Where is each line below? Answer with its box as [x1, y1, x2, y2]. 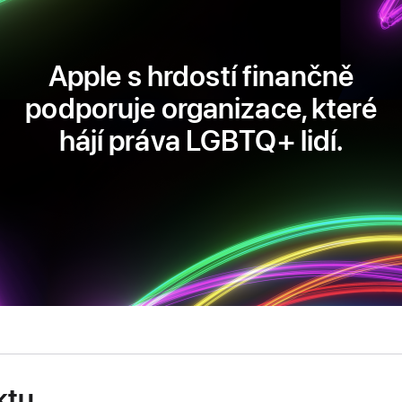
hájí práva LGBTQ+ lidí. [58, 123, 344, 158]
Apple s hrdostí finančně [48, 58, 354, 93]
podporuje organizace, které [25, 91, 377, 126]
